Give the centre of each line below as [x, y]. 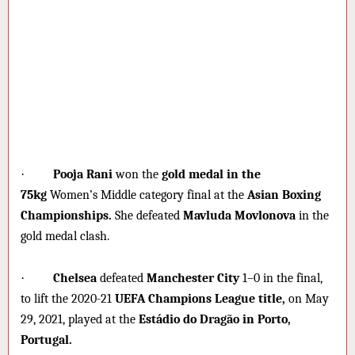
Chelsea [75, 278]
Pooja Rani [83, 175]
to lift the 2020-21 [68, 298]
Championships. [66, 216]
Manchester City [193, 278]
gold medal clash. [65, 237]
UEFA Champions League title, [200, 298]
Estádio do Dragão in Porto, [215, 319]
